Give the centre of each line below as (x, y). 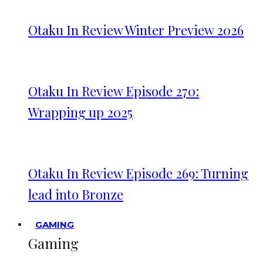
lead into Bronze (76, 194)
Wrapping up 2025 (80, 112)
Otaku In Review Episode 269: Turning (138, 173)
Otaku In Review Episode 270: (114, 91)
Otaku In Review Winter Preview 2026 (136, 30)
